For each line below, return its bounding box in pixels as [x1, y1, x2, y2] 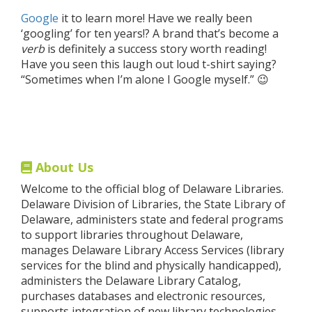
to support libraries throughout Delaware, [21, 227, 243, 242]
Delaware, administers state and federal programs [21, 212, 283, 227]
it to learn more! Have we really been [58, 10, 252, 26]
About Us [32, 159, 93, 175]
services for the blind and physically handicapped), [21, 258, 281, 273]
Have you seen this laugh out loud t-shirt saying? [21, 56, 276, 72]
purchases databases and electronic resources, [21, 288, 265, 304]
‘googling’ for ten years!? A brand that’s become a [21, 26, 279, 41]
